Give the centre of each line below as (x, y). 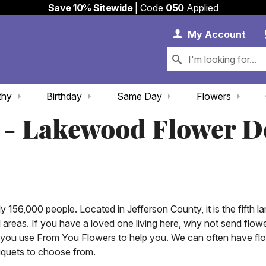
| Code (149, 8)
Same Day (139, 96)
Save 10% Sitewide (90, 8)
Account (226, 35)
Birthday (64, 96)
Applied (201, 8)
